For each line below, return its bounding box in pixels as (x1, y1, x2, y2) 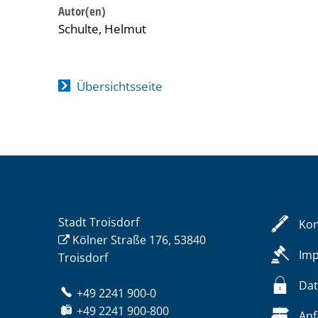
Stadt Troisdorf (58, 214, 139, 230)
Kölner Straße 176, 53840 (72, 232, 206, 248)
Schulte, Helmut (58, 21, 146, 37)
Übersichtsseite (76, 78, 163, 94)
